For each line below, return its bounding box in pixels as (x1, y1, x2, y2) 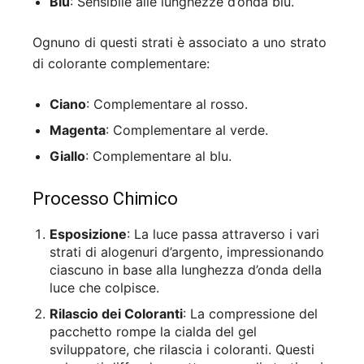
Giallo (50, 148, 85, 165)
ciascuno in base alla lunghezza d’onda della (50, 262, 322, 279)
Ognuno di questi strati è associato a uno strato (32, 34, 327, 51)
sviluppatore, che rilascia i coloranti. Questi (50, 341, 314, 358)
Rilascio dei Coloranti (50, 305, 183, 323)
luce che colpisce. (50, 279, 159, 297)
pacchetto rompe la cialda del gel (50, 323, 257, 340)
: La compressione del (183, 305, 318, 323)
